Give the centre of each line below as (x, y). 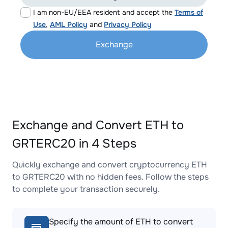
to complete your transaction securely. (86, 189)
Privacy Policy (128, 24)
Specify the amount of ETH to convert (121, 222)
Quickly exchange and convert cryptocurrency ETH (110, 165)
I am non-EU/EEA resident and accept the (104, 12)
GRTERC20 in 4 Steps (74, 144)
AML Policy (69, 24)
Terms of (189, 12)
